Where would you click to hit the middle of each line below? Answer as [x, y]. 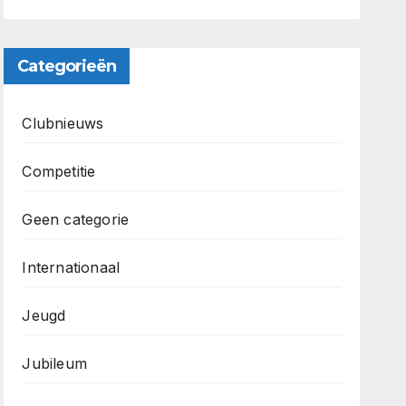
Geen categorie [76, 219]
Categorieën [67, 66]
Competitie [59, 171]
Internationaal [71, 267]
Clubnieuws [63, 123]
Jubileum [54, 363]
